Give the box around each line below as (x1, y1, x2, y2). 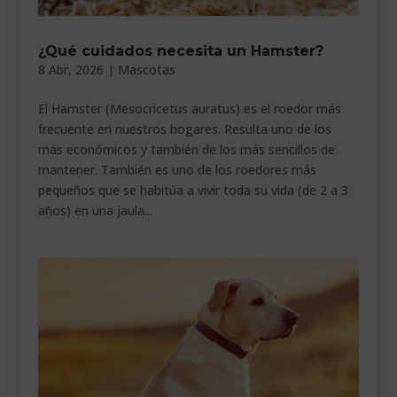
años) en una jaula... (37, 202, 152, 219)
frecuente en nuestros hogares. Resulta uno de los (37, 121, 331, 137)
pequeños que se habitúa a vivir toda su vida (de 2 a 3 (37, 182, 348, 198)
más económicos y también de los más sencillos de (37, 141, 335, 158)
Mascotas (117, 61, 175, 78)
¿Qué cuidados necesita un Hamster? (37, 43, 323, 59)
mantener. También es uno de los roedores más (37, 161, 316, 178)
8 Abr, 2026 (37, 61, 104, 78)
